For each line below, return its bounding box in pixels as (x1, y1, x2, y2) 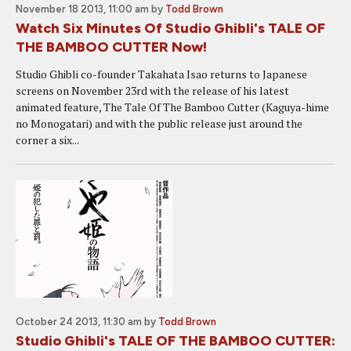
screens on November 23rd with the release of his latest (16, 83, 289, 98)
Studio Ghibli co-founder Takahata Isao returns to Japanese (16, 67, 307, 81)
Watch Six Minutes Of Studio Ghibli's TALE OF (16, 20, 325, 37)
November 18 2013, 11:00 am (16, 3, 149, 15)
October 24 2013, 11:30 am (16, 316, 142, 327)
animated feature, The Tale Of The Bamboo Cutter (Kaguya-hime (16, 100, 329, 114)
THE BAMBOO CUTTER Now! (16, 38, 207, 56)
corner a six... (16, 132, 79, 147)
